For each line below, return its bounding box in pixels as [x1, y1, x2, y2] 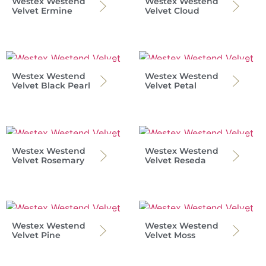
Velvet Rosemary [12, 155, 84, 166]
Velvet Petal [145, 80, 197, 91]
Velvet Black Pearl [12, 80, 90, 91]
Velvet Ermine [12, 5, 72, 17]
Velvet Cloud [145, 5, 199, 17]
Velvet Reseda [145, 155, 206, 166]
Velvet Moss [145, 230, 195, 241]
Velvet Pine [12, 230, 61, 241]
